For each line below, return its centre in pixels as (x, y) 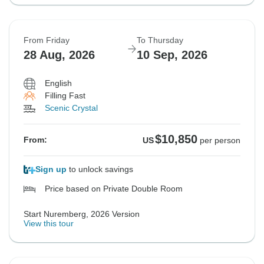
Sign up (51, 169)
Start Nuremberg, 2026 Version (82, 214)
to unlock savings (100, 169)
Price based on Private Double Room (114, 189)
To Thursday (160, 40)
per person (220, 141)
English (58, 83)
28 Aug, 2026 (59, 55)
